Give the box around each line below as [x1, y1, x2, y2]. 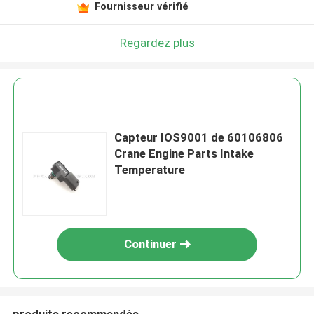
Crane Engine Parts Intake [114, 146, 254, 161]
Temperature [114, 163, 186, 177]
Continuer [123, 237, 177, 252]
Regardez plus [119, 35, 195, 50]
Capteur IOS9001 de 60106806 [114, 130, 284, 145]
